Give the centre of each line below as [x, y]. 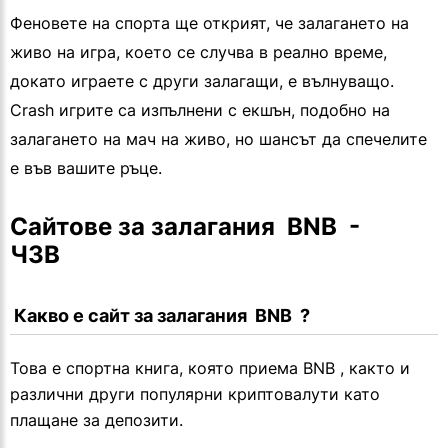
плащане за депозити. [96, 420]
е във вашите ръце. [86, 168]
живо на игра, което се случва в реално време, [198, 52]
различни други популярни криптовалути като [195, 394]
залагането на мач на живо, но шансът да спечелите [218, 139]
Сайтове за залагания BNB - [185, 227]
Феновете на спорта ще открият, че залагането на [209, 23]
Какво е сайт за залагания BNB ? [162, 316]
